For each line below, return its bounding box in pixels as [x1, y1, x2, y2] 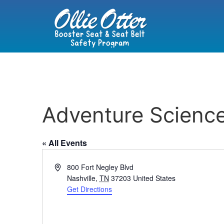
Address [54, 161, 80, 171]
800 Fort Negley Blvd [67, 162, 134, 172]
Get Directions [67, 184, 112, 194]
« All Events [42, 137, 87, 148]
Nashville [67, 173, 96, 183]
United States [133, 173, 176, 183]
